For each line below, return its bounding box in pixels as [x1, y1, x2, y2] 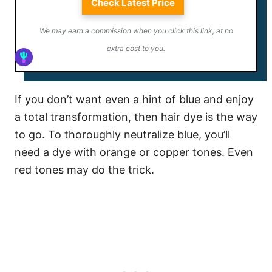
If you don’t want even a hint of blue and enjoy [15, 92, 254, 106]
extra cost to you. [107, 43, 165, 53]
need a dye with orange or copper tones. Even [15, 145, 253, 158]
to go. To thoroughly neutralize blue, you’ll [15, 127, 230, 141]
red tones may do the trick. [15, 163, 157, 176]
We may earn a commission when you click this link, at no [39, 25, 233, 35]
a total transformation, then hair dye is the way [15, 110, 257, 123]
